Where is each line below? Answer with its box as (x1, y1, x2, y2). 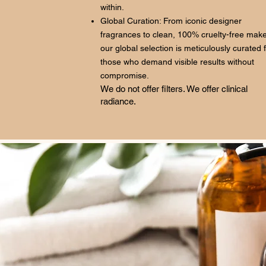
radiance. (100, 96, 136, 106)
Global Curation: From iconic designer (100, 16, 242, 26)
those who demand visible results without (100, 57, 254, 66)
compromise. (100, 71, 149, 80)
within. (100, 2, 124, 12)
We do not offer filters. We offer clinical (100, 84, 248, 94)
